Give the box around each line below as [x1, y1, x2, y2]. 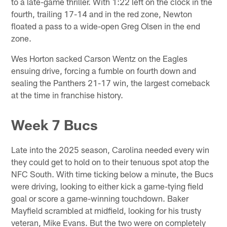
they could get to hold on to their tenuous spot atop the [11, 157, 210, 167]
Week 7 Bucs [11, 116, 98, 134]
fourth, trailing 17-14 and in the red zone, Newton [11, 8, 193, 19]
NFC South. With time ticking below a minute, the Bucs [11, 169, 214, 179]
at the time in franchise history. [11, 89, 124, 100]
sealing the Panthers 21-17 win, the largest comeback [11, 77, 210, 88]
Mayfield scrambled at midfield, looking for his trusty [11, 205, 202, 216]
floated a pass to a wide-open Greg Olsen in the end [11, 20, 201, 31]
